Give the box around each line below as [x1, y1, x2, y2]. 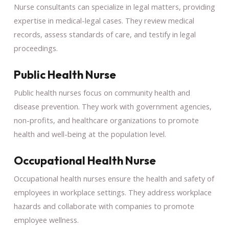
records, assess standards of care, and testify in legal [13, 29, 196, 39]
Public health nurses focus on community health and [13, 87, 190, 98]
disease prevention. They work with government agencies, [13, 101, 212, 111]
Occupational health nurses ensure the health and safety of [13, 173, 214, 184]
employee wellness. [13, 214, 79, 225]
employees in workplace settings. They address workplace [13, 187, 212, 197]
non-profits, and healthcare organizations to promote [13, 114, 199, 125]
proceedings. [13, 42, 58, 53]
